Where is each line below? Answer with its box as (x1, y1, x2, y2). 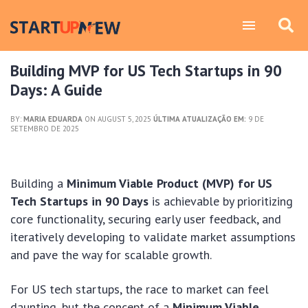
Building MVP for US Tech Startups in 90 (10, 60, 282, 80)
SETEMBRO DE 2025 (10, 124, 79, 133)
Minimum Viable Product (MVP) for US (67, 175, 272, 191)
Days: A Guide (10, 80, 102, 100)
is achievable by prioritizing (148, 193, 293, 209)
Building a (10, 175, 67, 191)
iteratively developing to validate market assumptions (10, 229, 296, 245)
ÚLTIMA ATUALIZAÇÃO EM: (153, 114, 246, 124)
